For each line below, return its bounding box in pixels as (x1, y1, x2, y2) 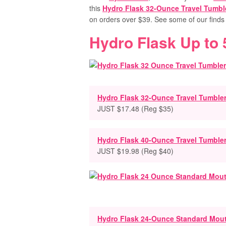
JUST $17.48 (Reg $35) (97, 103, 174, 114)
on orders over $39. (89, 14, 154, 24)
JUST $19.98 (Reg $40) (97, 146, 174, 156)
